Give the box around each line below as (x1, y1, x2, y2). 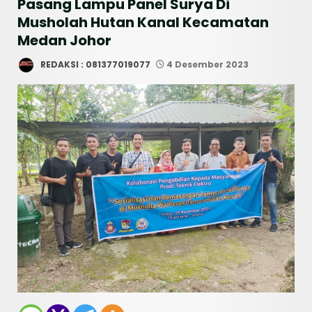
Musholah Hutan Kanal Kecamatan (17, 12, 269, 32)
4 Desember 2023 (164, 58, 249, 70)
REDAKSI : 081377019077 (38, 58, 150, 70)
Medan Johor (17, 30, 111, 50)
